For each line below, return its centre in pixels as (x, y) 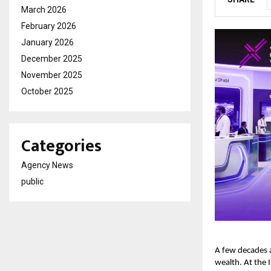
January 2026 (47, 42)
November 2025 (52, 75)
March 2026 (44, 10)
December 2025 (52, 59)
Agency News (47, 165)
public (32, 181)
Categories (61, 146)
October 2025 (47, 91)
